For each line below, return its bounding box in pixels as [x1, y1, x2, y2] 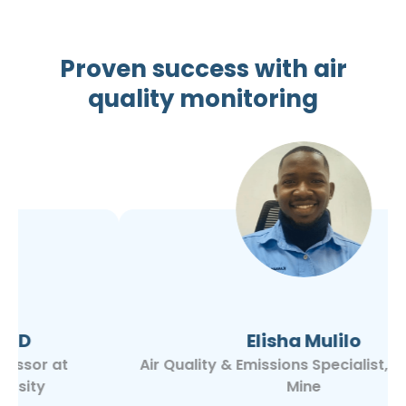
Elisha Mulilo [146, 328, 260, 353]
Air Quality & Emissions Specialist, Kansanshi [38, 354, 368, 375]
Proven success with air [59, 53, 347, 85]
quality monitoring [88, 82, 318, 115]
